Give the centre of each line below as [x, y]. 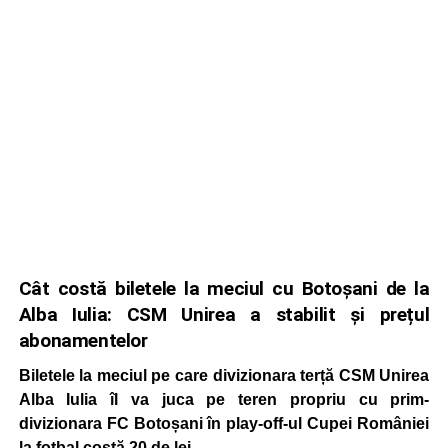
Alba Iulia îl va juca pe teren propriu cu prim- [224, 399]
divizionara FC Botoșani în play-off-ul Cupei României [224, 423]
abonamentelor [83, 340]
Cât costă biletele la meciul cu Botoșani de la [224, 288]
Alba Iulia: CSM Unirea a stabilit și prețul [224, 314]
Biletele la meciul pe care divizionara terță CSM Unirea [224, 375]
